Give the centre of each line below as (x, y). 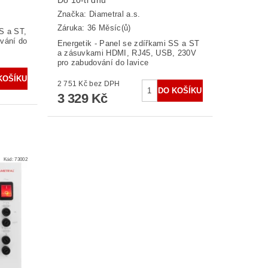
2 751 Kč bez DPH (105, 83)
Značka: (73, 14)
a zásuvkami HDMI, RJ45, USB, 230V (127, 53)
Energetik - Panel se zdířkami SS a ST (128, 43)
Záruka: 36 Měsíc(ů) (94, 28)
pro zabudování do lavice (103, 62)
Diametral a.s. (115, 14)
